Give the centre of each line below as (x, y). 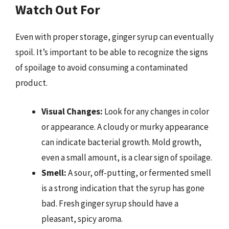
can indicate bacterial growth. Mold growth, (121, 142)
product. (31, 83)
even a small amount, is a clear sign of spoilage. (127, 157)
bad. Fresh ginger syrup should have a (110, 203)
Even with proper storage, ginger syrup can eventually (114, 37)
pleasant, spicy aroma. (82, 219)
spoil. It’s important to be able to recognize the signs (112, 52)
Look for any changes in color (156, 111)
